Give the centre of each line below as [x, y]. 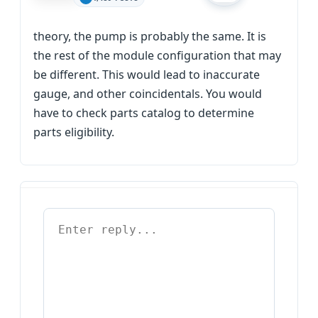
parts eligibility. [74, 132]
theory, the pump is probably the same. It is [150, 36]
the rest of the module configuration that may [157, 55]
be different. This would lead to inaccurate [147, 75]
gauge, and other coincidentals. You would [148, 94]
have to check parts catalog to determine [144, 113]
